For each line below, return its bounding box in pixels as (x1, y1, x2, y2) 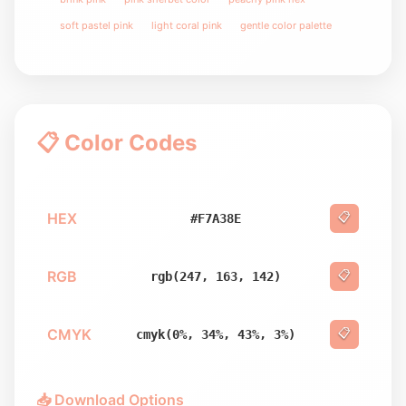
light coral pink (151, 19, 222, 32)
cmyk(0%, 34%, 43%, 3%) (136, 327, 295, 342)
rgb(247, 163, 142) (150, 269, 281, 284)
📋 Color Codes (36, 130, 197, 156)
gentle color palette (240, 19, 332, 32)
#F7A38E (190, 211, 241, 226)
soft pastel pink (60, 19, 133, 32)
